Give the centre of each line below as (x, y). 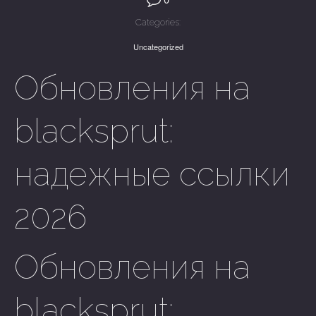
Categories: (158, 22)
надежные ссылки (152, 174)
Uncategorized (158, 47)
